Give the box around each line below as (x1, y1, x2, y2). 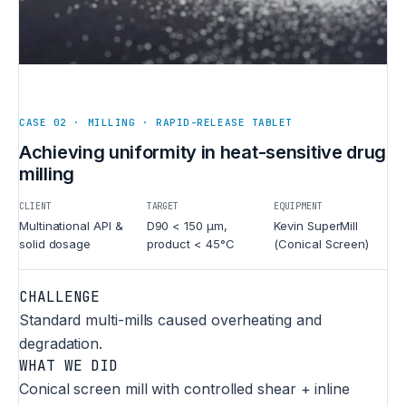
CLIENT (19, 199, 52, 212)
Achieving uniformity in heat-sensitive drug (19, 140, 387, 163)
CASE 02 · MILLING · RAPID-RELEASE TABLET (19, 115, 293, 129)
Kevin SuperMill (274, 217, 359, 233)
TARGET (146, 199, 179, 212)
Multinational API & (19, 217, 123, 233)
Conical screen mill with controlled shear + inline (19, 379, 351, 398)
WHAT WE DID (19, 355, 119, 375)
